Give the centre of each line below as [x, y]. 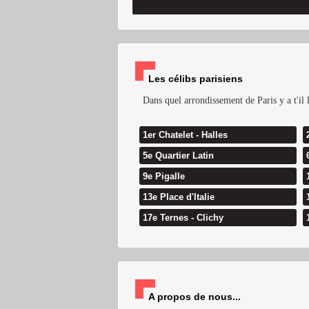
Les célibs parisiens [196, 79]
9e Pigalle [163, 177]
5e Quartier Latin [178, 156]
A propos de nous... [195, 297]
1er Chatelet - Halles [185, 135]
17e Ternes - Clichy [183, 218]
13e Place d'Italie [178, 197]
